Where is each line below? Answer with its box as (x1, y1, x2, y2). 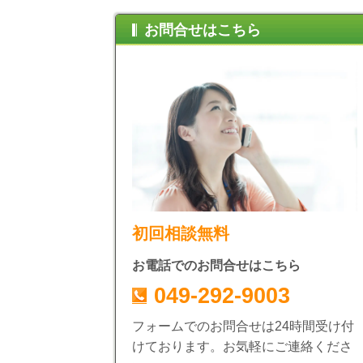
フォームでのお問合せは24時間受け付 (132, 318, 354, 333)
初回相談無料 (132, 224, 229, 243)
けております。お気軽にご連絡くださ (132, 339, 352, 353)
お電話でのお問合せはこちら (132, 258, 301, 273)
